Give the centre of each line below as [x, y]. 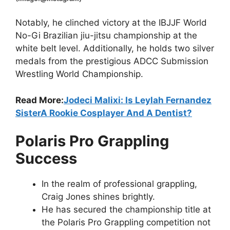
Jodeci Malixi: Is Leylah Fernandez [138, 100]
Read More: [40, 100]
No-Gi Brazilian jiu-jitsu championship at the [106, 36]
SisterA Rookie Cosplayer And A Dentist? [104, 113]
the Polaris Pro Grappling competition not [126, 223]
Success [46, 159]
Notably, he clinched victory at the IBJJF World [111, 23]
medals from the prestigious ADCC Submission [112, 61]
